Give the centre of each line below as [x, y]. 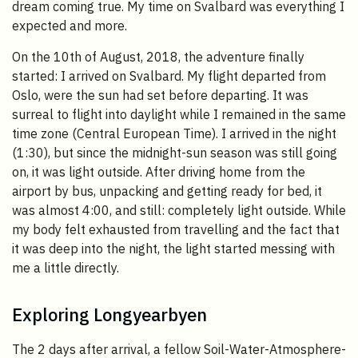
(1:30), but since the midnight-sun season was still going [175, 153]
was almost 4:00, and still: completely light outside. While [179, 211]
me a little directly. [66, 268]
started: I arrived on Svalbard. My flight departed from [169, 76]
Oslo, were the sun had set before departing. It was [160, 95]
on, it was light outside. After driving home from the [159, 172]
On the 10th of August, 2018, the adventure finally [158, 57]
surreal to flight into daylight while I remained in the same [179, 115]
